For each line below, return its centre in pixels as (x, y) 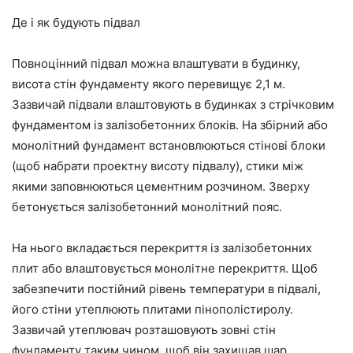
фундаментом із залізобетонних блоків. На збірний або (170, 125)
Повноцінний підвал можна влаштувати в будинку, (156, 64)
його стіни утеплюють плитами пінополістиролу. (152, 310)
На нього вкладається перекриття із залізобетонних (162, 248)
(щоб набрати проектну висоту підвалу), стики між (158, 166)
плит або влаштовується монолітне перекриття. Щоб (165, 269)
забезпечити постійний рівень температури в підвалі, (166, 289)
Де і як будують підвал (76, 23)
